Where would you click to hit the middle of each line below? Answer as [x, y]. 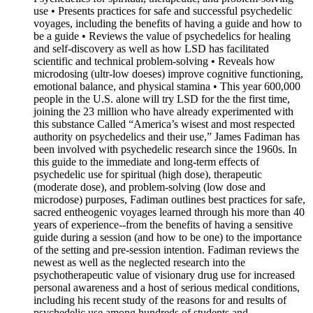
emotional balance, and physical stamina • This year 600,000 [167, 86]
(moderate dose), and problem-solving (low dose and [150, 187]
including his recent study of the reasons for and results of [160, 300]
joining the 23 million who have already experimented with [163, 111]
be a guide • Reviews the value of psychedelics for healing [162, 36]
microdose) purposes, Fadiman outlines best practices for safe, [169, 199]
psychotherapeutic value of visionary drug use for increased [164, 275]
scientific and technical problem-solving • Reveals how [154, 61]
